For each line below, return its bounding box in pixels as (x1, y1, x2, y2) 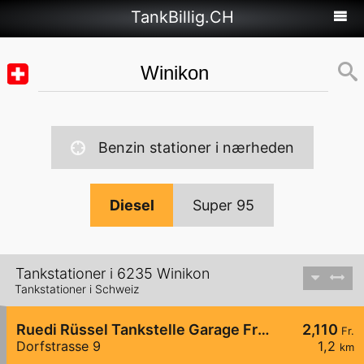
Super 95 (193, 197, 254, 214)
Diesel (110, 197, 154, 214)
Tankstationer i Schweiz (15, 282, 139, 297)
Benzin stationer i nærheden (97, 139, 294, 156)
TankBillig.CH (130, 7, 234, 27)
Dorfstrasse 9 (16, 338, 101, 355)
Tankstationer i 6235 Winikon (15, 265, 210, 283)
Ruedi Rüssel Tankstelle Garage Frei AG (258, 321, 270, 339)
